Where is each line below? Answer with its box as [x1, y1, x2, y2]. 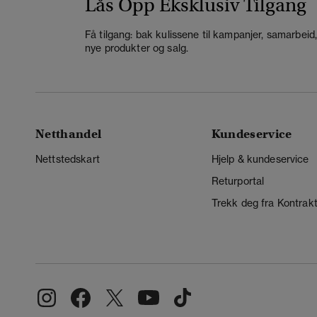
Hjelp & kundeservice [211, 153, 309, 166]
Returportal [211, 175, 265, 188]
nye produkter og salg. [85, 41, 189, 54]
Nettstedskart [35, 153, 100, 166]
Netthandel [35, 127, 102, 142]
